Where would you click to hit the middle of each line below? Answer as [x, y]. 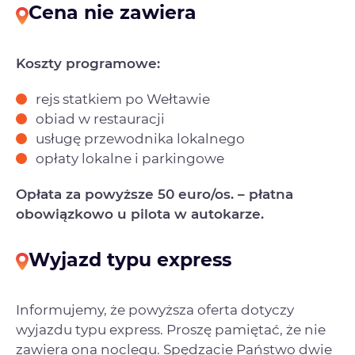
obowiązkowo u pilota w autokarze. [140, 214]
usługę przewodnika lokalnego [140, 138]
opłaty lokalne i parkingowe [130, 158]
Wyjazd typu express [130, 259]
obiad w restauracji [100, 118]
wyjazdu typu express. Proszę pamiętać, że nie [171, 330]
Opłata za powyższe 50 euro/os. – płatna [155, 194]
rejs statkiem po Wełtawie [123, 99]
